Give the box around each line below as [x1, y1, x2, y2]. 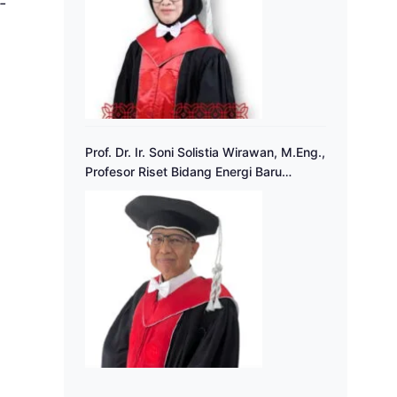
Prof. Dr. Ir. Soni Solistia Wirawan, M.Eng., [85, 144, 325, 160]
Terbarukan [85, 183, 152, 199]
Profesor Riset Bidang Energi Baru [85, 164, 282, 180]
